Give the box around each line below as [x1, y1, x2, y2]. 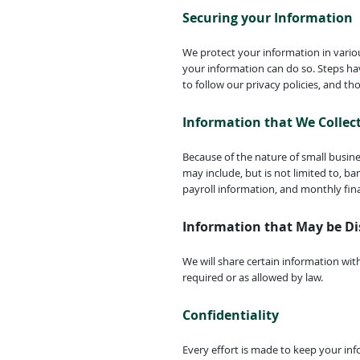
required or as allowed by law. [182, 270, 323, 284]
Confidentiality [182, 306, 279, 324]
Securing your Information [182, 9, 353, 27]
